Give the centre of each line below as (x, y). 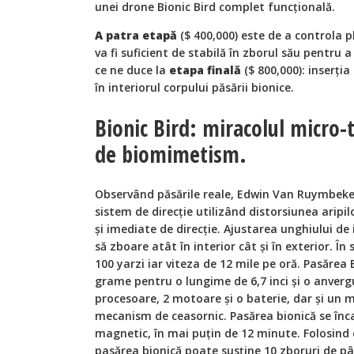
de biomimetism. (171, 154)
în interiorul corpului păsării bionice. (194, 88)
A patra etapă (136, 36)
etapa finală (205, 70)
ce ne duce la (132, 70)
